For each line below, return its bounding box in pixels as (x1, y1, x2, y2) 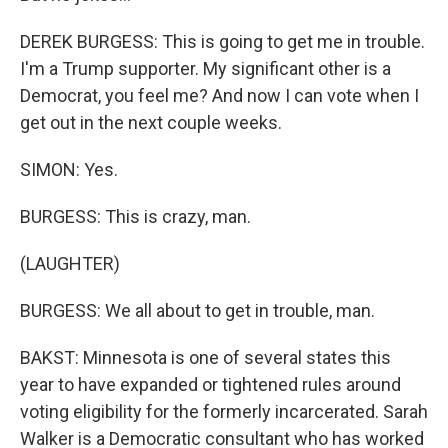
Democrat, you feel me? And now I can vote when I (20, 85, 419, 106)
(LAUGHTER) (20, 253, 120, 274)
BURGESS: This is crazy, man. (20, 206, 251, 227)
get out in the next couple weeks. (20, 112, 282, 133)
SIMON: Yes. (20, 159, 118, 180)
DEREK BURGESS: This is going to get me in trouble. (20, 31, 425, 52)
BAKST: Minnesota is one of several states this (20, 347, 391, 368)
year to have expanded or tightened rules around (20, 374, 401, 395)
